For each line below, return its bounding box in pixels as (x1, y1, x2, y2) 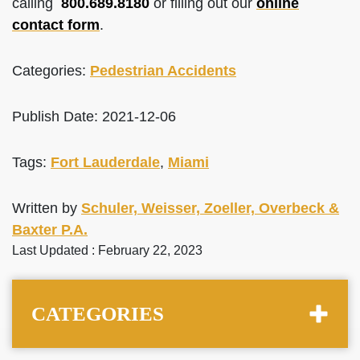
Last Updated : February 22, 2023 (12, 243, 202, 257)
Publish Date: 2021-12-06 (12, 108, 176, 125)
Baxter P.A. (12, 222, 88, 238)
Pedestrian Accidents (90, 63, 236, 79)
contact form (12, 17, 100, 33)
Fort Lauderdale (51, 154, 160, 170)
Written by (12, 200, 81, 216)
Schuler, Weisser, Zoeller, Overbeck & (81, 200, 339, 216)
